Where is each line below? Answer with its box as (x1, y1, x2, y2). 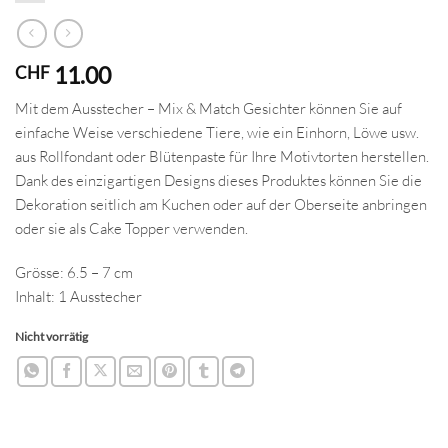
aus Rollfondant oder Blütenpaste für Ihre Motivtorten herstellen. (15, 147, 429, 167)
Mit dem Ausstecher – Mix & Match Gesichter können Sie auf (15, 99, 402, 119)
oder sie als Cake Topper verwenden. (15, 219, 248, 239)
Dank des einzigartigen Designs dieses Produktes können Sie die (15, 171, 422, 191)
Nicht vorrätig (15, 328, 88, 344)
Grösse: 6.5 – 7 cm (15, 263, 133, 283)
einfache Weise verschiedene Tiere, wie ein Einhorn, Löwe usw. (15, 123, 419, 143)
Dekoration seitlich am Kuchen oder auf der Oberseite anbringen (15, 195, 427, 215)
